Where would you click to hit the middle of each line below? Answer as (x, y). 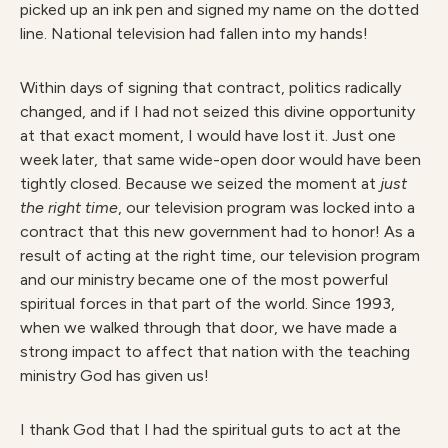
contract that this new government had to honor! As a (217, 231)
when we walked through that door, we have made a (208, 327)
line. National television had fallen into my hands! (194, 33)
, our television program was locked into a (266, 207)
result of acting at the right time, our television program (220, 255)
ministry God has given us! (114, 375)
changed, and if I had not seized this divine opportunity (217, 111)
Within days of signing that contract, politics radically (210, 87)
